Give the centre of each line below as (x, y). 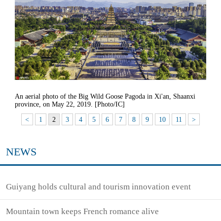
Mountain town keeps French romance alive (83, 211)
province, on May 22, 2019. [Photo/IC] (70, 105)
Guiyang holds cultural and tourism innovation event (99, 187)
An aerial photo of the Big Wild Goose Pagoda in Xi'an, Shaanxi (105, 97)
